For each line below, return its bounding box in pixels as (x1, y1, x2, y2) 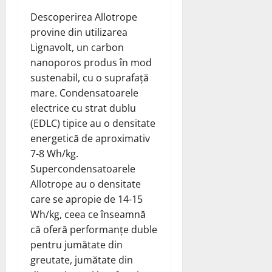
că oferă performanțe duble (30, 222, 157, 236)
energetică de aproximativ (30, 131, 150, 145)
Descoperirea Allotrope (30, 10, 137, 24)
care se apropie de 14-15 (30, 192, 143, 206)
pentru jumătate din (30, 237, 123, 251)
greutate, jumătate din (30, 253, 133, 267)
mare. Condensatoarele (30, 86, 138, 100)
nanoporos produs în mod (30, 55, 152, 69)
